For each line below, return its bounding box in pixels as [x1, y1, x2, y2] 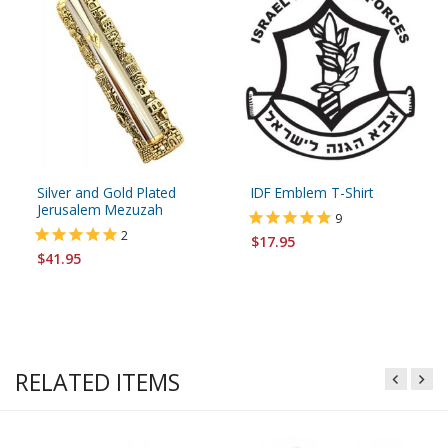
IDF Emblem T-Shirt [251, 182, 373, 202]
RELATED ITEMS [15, 365, 180, 398]
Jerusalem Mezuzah [37, 199, 163, 219]
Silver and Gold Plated [37, 182, 176, 202]
